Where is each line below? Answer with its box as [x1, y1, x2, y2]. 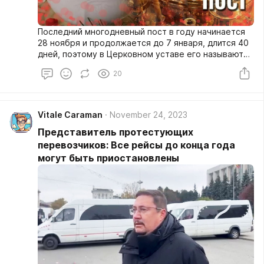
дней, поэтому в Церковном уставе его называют [38, 48, 243, 59]
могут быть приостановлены [38, 151, 179, 164]
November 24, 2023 [110, 109, 187, 120]
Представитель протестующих [38, 126, 193, 138]
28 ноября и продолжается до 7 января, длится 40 [38, 37, 249, 48]
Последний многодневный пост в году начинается [38, 26, 245, 37]
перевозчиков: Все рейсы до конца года [38, 138, 235, 151]
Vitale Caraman [38, 109, 103, 120]
